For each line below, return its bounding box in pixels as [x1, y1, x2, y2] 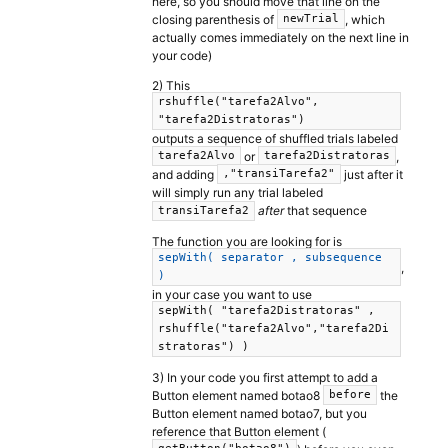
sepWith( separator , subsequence [158, 250, 382, 264]
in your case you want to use [152, 286, 312, 302]
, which [345, 11, 385, 27]
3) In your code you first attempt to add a [152, 369, 378, 385]
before [329, 387, 371, 401]
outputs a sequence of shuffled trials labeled [152, 130, 398, 146]
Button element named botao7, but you [152, 405, 367, 421]
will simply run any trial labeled [152, 185, 323, 201]
